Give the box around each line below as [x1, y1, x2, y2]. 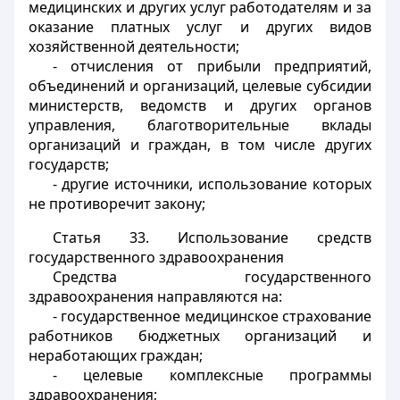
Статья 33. [52, 228, 149, 247]
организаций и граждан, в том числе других [29, 135, 371, 154]
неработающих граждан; [29, 346, 203, 365]
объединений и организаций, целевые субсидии [29, 76, 371, 96]
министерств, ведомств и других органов [29, 96, 371, 115]
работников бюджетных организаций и [29, 326, 371, 346]
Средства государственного [52, 267, 371, 287]
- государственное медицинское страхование [52, 306, 371, 326]
